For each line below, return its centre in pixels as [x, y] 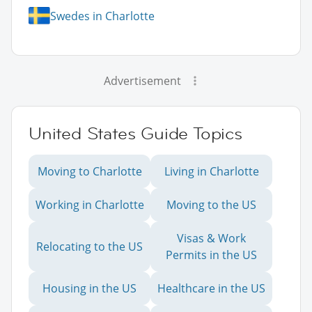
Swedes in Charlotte [102, 16]
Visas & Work [211, 239]
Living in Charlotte [211, 172]
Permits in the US [211, 255]
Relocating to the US [89, 247]
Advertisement [142, 81]
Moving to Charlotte [89, 172]
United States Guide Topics [135, 134]
